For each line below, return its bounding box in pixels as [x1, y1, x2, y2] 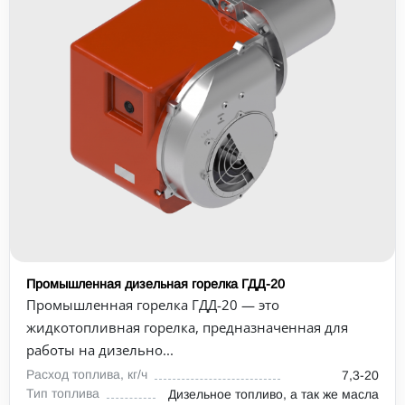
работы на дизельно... [26, 341, 174, 359]
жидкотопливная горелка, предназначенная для [26, 318, 348, 336]
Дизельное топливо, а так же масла [168, 387, 379, 401]
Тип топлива [26, 386, 99, 400]
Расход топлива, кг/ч [26, 367, 147, 381]
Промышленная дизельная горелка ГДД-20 [26, 277, 285, 291]
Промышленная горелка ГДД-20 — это [26, 296, 279, 314]
